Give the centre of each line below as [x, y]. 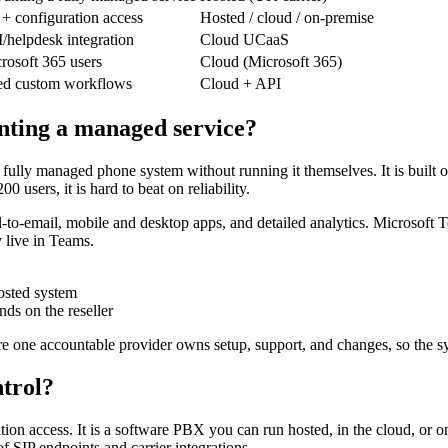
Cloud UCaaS [244, 39]
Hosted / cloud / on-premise [287, 17]
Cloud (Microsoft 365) [271, 61]
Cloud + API [240, 83]
